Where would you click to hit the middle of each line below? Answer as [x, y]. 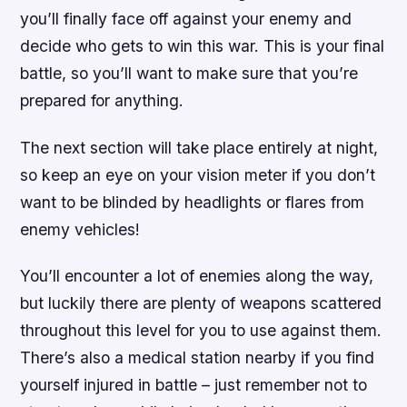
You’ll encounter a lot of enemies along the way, [197, 275]
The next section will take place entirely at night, [199, 147]
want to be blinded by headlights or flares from [193, 202]
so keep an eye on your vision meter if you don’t [198, 174]
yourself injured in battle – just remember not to [194, 384]
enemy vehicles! [80, 229]
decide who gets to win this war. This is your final [203, 46]
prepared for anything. [102, 101]
